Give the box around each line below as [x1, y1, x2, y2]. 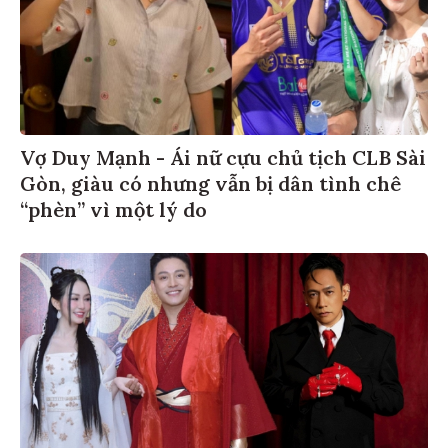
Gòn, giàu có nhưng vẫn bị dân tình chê [20, 167, 401, 193]
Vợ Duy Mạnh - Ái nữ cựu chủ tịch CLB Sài [20, 141, 426, 167]
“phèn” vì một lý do [20, 193, 207, 219]
